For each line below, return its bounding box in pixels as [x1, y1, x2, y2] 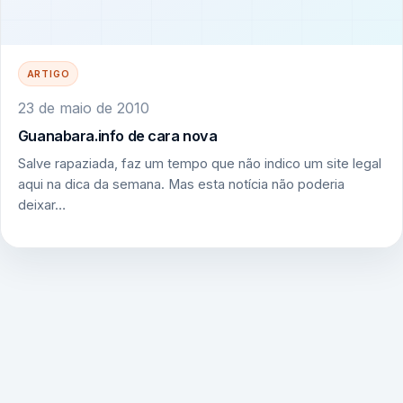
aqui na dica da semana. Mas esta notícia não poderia [17, 176, 345, 193]
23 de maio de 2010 [17, 98, 149, 117]
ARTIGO [26, 68, 70, 80]
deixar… [17, 197, 66, 214]
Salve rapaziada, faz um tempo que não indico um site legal [17, 156, 381, 173]
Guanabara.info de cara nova [17, 126, 218, 145]
